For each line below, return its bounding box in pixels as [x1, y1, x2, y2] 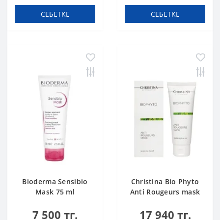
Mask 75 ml [35, 187, 75, 196]
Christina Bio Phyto [131, 177, 199, 186]
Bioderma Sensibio [22, 177, 88, 186]
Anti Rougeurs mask [130, 187, 200, 196]
